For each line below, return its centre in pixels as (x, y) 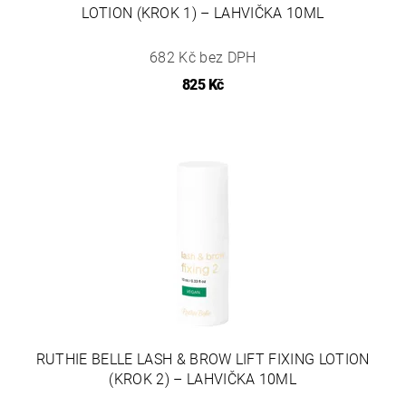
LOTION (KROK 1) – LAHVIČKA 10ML (203, 13)
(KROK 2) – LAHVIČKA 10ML (203, 380)
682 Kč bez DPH (203, 58)
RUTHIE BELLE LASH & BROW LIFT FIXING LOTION (203, 360)
